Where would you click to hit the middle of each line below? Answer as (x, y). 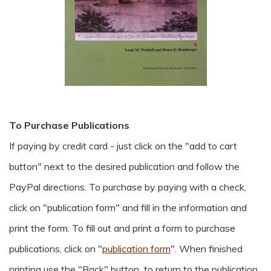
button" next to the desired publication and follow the (124, 166)
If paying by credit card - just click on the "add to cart (123, 146)
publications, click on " (56, 249)
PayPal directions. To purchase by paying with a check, (128, 187)
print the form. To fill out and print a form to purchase (122, 228)
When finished (211, 249)
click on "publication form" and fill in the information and (128, 207)
